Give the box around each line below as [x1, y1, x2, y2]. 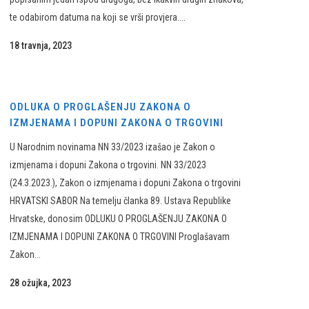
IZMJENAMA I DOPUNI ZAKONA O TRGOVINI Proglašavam [10, 231, 230, 242]
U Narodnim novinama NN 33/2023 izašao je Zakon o [10, 141, 215, 152]
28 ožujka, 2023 [10, 277, 71, 288]
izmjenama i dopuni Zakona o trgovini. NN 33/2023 [10, 159, 206, 170]
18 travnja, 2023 [10, 40, 72, 51]
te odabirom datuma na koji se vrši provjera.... [10, 12, 186, 23]
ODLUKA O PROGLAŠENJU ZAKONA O [10, 101, 191, 113]
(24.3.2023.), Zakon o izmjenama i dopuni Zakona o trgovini [10, 177, 241, 188]
